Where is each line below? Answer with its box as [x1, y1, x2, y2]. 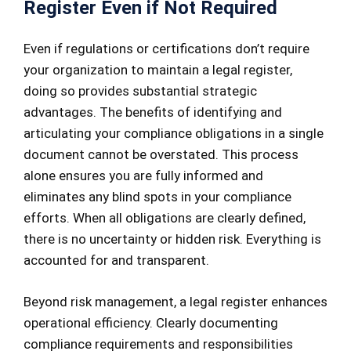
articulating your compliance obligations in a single [24, 125, 324, 142]
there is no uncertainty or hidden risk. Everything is [24, 231, 321, 248]
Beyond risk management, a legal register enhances [24, 293, 327, 309]
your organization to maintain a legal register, [24, 62, 292, 78]
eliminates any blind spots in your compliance [24, 189, 291, 205]
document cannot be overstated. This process [24, 147, 299, 163]
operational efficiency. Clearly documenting [24, 314, 278, 331]
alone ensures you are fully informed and [24, 168, 263, 184]
